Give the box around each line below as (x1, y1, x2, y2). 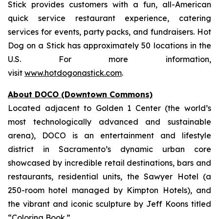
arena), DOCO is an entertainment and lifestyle (8, 131, 211, 140)
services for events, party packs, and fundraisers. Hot (8, 27, 211, 37)
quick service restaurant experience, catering (8, 13, 211, 23)
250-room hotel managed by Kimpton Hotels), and (8, 185, 211, 195)
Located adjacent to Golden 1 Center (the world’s (8, 103, 211, 113)
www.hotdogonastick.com (24, 68, 122, 78)
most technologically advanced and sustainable (8, 117, 211, 127)
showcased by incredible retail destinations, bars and (8, 158, 211, 168)
